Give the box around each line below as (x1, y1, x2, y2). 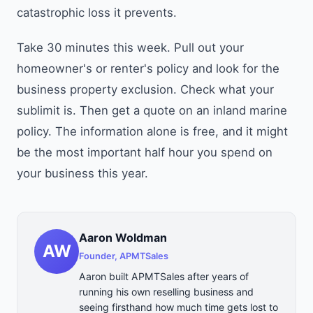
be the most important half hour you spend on (17, 145, 272, 159)
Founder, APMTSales (79, 250, 168, 261)
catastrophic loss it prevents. (17, 5, 177, 20)
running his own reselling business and (79, 285, 254, 298)
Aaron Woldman (79, 230, 167, 245)
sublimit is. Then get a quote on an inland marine (17, 103, 287, 117)
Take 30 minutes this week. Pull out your (17, 40, 244, 54)
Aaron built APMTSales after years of (79, 270, 249, 282)
